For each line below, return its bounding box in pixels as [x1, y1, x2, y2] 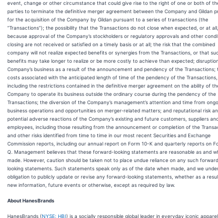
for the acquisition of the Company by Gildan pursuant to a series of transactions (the [7, 17, 208, 22]
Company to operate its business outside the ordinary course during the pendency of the [7, 91, 216, 97]
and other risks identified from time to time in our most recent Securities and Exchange [7, 132, 211, 138]
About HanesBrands [7, 198, 54, 203]
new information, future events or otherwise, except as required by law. [7, 182, 175, 188]
